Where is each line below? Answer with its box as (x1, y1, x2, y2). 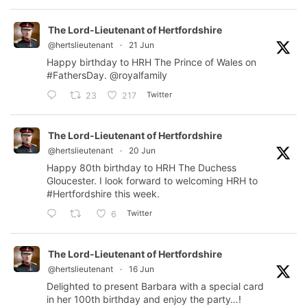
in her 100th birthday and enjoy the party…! (47, 293, 241, 306)
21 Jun (129, 40, 154, 51)
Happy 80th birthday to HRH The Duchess (47, 162, 236, 174)
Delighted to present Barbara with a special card (47, 280, 264, 293)
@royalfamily (110, 69, 167, 82)
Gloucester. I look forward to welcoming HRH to (47, 175, 258, 187)
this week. (112, 188, 160, 200)
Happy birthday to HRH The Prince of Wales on (47, 56, 256, 69)
